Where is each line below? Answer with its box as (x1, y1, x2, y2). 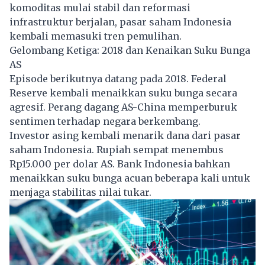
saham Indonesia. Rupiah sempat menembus (9, 143, 224, 156)
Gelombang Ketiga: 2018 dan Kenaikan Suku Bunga (9, 44, 250, 56)
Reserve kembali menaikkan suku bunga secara (9, 86, 237, 99)
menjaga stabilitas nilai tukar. (9, 186, 151, 198)
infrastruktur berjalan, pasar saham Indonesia (9, 15, 231, 28)
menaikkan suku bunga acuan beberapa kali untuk (9, 172, 250, 184)
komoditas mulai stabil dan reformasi (9, 1, 190, 14)
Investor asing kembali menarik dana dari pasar (9, 129, 241, 141)
